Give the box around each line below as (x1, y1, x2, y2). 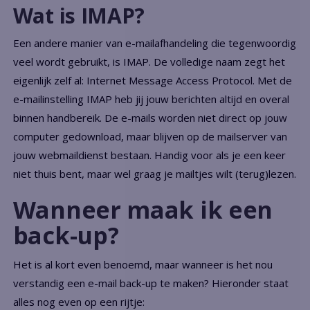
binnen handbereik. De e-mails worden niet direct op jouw (12, 110, 287, 125)
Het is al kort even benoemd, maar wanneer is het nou (12, 257, 273, 271)
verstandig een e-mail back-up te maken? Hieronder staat (12, 275, 289, 290)
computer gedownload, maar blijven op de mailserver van (12, 129, 287, 143)
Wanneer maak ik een (12, 193, 273, 226)
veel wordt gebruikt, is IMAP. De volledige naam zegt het (12, 54, 285, 69)
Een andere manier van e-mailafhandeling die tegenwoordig (12, 35, 296, 50)
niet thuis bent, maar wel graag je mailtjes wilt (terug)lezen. (12, 166, 296, 181)
